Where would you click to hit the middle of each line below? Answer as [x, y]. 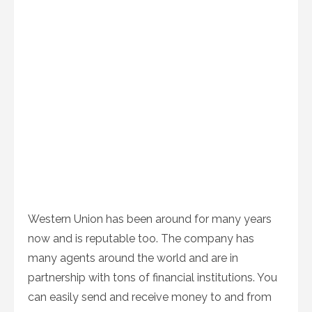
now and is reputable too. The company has [141, 239]
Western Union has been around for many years [150, 219]
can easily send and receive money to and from [150, 297]
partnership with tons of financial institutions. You [153, 278]
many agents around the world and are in [133, 258]
